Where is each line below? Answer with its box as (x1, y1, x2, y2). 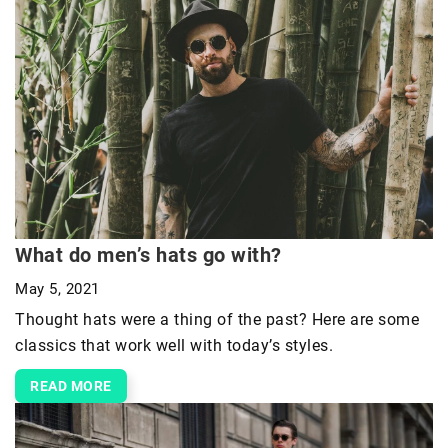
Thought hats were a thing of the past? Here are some (15, 310, 419, 330)
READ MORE (30, 378, 112, 395)
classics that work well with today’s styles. (15, 336, 333, 356)
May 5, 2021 (15, 280, 100, 299)
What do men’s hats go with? (15, 243, 282, 268)
